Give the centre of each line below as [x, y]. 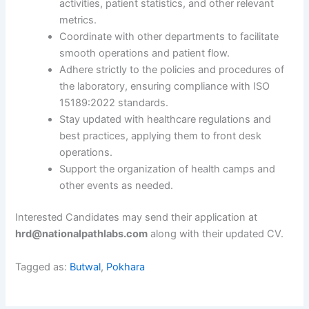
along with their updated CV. [216, 234]
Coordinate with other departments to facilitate [169, 37]
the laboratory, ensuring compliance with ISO [165, 87]
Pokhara [126, 267]
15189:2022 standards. [114, 103]
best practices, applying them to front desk [161, 136]
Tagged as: [43, 267]
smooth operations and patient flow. [145, 53]
